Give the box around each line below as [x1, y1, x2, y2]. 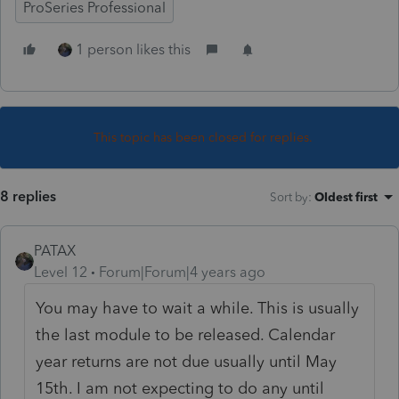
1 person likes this [76, 40, 191, 58]
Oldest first [314, 189, 378, 204]
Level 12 [34, 263, 87, 281]
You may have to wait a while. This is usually [36, 297, 360, 318]
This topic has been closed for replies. [94, 129, 313, 145]
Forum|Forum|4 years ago [99, 263, 265, 281]
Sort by [270, 189, 308, 204]
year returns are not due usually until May [36, 351, 338, 371]
